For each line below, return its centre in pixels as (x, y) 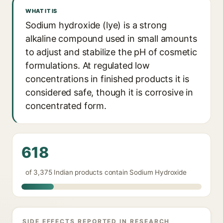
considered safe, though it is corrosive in (109, 92)
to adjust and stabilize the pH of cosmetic (111, 52)
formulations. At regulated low (88, 65)
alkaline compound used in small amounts (111, 39)
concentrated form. (66, 106)
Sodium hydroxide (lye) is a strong (96, 25)
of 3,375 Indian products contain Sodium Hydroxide (106, 172)
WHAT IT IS (41, 11)
